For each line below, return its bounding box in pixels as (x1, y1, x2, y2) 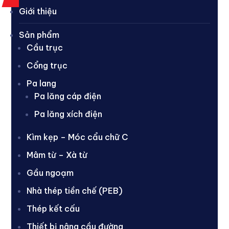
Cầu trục (27, 42, 63, 53)
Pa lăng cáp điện (34, 90, 102, 101)
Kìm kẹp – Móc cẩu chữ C (27, 131, 129, 142)
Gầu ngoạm (27, 167, 74, 178)
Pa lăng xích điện (34, 108, 103, 119)
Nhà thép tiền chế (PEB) (27, 185, 123, 196)
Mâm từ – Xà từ (27, 149, 88, 160)
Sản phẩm (19, 29, 60, 40)
